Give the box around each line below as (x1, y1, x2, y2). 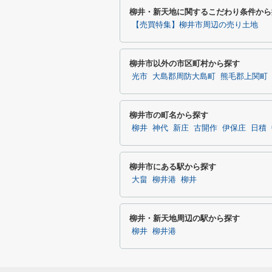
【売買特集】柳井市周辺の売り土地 (132, 21, 258, 29)
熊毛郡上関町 (220, 72, 268, 81)
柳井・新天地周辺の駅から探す (129, 214, 240, 223)
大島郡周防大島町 (152, 72, 216, 81)
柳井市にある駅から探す (129, 162, 216, 171)
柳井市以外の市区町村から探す (129, 59, 240, 68)
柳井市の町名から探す (129, 110, 208, 120)
